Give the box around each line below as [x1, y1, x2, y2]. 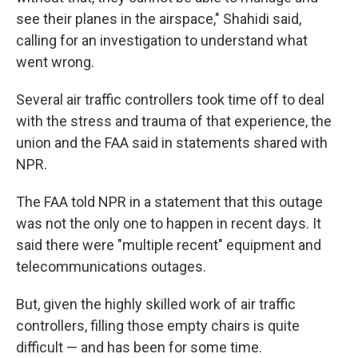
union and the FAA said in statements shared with [16, 134, 328, 151]
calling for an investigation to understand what [16, 32, 308, 49]
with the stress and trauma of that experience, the [16, 113, 332, 129]
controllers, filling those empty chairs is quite [16, 317, 300, 334]
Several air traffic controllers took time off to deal [16, 91, 324, 108]
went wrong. [16, 54, 94, 70]
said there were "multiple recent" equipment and [16, 237, 321, 253]
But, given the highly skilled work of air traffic [16, 296, 296, 312]
